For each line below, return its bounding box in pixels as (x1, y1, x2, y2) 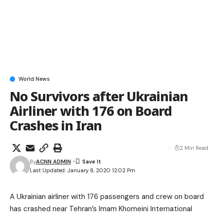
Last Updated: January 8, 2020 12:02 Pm (29, 167, 135, 174)
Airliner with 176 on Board (10, 101, 172, 120)
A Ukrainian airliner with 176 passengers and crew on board (10, 191, 204, 201)
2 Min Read (180, 144, 208, 151)
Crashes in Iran (10, 116, 102, 134)
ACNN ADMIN (36, 158, 71, 165)
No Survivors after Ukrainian (10, 87, 188, 105)
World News (18, 75, 50, 82)
